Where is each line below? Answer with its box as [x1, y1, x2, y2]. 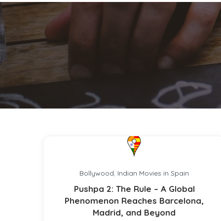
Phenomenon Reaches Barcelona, [65, 195, 204, 206]
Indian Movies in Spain [117, 169, 189, 178]
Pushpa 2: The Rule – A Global [74, 184, 195, 194]
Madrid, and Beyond [93, 207, 176, 218]
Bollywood [79, 169, 114, 178]
